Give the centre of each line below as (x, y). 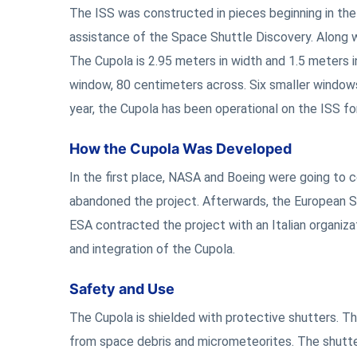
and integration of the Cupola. (152, 249)
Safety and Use (122, 289)
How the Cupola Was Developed (180, 149)
